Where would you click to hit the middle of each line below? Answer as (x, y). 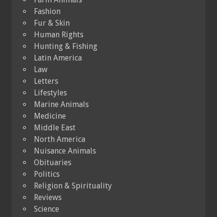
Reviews (48, 197)
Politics (47, 174)
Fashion (47, 11)
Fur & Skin (52, 23)
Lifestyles (50, 93)
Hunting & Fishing (66, 46)
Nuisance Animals (65, 151)
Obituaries (53, 162)
